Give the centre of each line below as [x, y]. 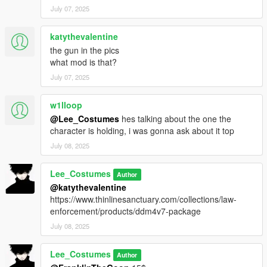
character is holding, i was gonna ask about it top [142, 130]
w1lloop [66, 105]
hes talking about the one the [175, 118]
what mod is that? [83, 62]
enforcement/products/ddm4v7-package [125, 211]
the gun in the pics [85, 50]
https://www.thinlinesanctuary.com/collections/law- [143, 199]
